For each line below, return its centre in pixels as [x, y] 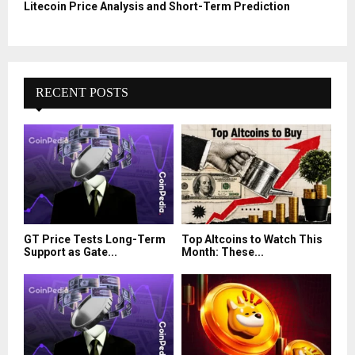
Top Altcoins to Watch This [252, 240]
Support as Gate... [71, 252]
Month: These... [223, 252]
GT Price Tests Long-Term [95, 240]
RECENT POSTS [82, 93]
